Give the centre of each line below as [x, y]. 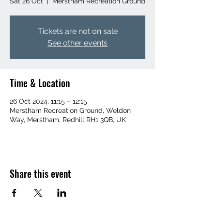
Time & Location [40, 83]
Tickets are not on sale [77, 31]
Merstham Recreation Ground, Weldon [70, 110]
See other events [77, 43]
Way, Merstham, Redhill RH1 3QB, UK [68, 119]
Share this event [40, 173]
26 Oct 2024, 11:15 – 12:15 [48, 101]
